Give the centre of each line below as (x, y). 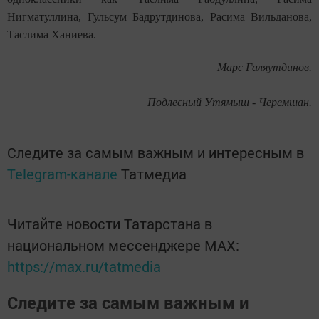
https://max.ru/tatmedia (84, 266)
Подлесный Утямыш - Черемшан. (230, 102)
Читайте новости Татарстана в (110, 223)
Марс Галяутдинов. (265, 67)
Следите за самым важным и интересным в (156, 152)
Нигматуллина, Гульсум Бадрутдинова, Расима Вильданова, (159, 16)
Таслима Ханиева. (52, 34)
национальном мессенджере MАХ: (123, 245)
